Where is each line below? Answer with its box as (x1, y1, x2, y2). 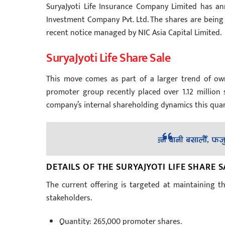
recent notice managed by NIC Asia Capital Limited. (46, 26, 221, 40)
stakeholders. (46, 191, 92, 205)
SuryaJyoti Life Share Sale (46, 48, 173, 68)
